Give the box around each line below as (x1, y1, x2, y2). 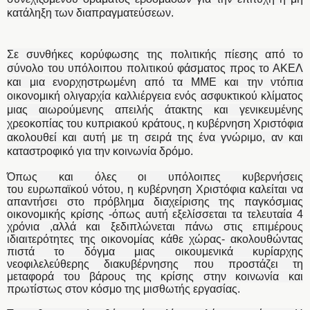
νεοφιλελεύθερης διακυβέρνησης (7, 257, 179, 270)
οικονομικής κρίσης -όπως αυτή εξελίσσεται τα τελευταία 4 (7, 208, 303, 220)
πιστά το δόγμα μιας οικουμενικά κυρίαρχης (7, 245, 303, 257)
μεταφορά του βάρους (7, 270, 127, 282)
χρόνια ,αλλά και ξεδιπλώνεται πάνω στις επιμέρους (7, 220, 303, 232)
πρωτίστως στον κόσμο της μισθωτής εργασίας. (7, 282, 240, 295)
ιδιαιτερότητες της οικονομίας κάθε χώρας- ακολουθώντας (7, 232, 303, 245)
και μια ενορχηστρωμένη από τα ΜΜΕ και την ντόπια (7, 75, 303, 88)
